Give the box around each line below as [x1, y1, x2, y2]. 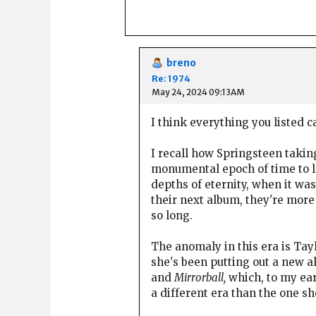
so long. [151, 209, 193, 223]
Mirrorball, [174, 271, 226, 285]
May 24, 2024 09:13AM [152, 86, 245, 97]
